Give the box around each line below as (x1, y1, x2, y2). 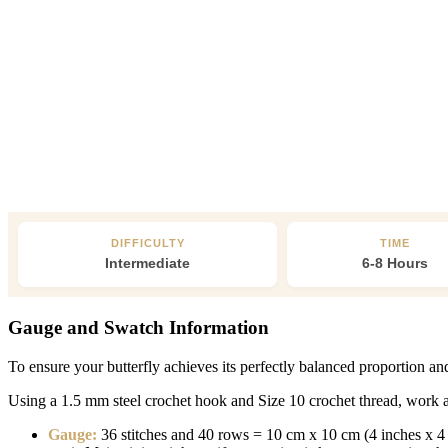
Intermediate (105, 254, 190, 271)
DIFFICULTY (110, 236, 185, 249)
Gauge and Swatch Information (8, 316, 269, 338)
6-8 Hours (362, 254, 428, 271)
